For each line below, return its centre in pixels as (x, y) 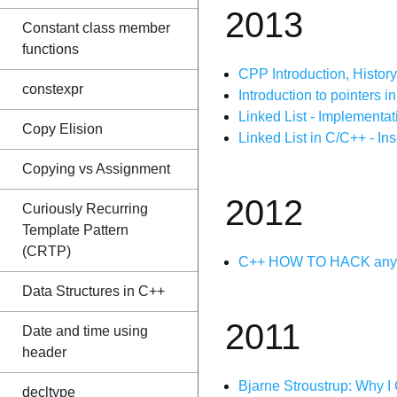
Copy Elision (62, 129)
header (44, 352)
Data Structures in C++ (93, 291)
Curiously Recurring (85, 209)
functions (51, 49)
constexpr (53, 89)
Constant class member (96, 28)
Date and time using (85, 331)
